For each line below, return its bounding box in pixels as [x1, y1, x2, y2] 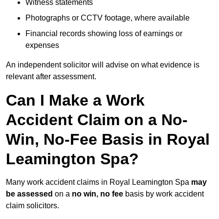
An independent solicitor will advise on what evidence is [6, 61, 199, 69]
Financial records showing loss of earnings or [25, 29, 182, 38]
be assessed [6, 190, 53, 198]
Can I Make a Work [6, 91, 145, 109]
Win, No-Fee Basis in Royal [6, 131, 210, 149]
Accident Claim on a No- [6, 111, 188, 129]
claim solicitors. [6, 201, 59, 210]
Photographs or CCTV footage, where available [25, 14, 190, 22]
